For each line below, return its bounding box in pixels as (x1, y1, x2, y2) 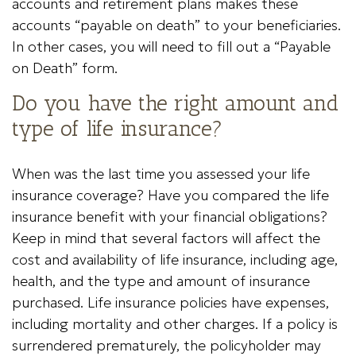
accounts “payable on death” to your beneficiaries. (12, 16, 341, 34)
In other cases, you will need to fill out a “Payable (12, 37, 331, 56)
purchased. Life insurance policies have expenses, (12, 293, 329, 311)
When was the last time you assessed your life (12, 164, 310, 183)
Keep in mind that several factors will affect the (12, 229, 320, 247)
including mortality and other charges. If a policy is (12, 315, 338, 333)
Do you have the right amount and (12, 91, 339, 116)
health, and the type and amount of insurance (12, 272, 310, 290)
